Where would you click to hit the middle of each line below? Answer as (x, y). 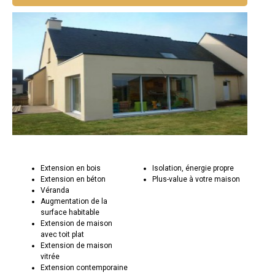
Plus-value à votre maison (196, 180)
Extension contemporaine (84, 268)
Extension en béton (73, 180)
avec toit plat (63, 235)
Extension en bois (71, 168)
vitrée (50, 257)
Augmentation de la (74, 202)
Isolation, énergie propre (193, 168)
